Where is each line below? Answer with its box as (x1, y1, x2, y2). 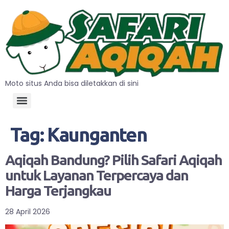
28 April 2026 (5, 206, 50, 217)
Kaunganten (47, 123, 147, 145)
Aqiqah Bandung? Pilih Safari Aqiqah (5, 151, 222, 168)
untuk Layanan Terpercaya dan (5, 167, 188, 183)
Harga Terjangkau (5, 182, 111, 198)
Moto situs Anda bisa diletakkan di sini (5, 78, 139, 88)
